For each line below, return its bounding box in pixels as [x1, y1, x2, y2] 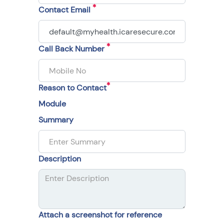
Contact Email [38, 4, 92, 15]
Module [38, 98, 66, 109]
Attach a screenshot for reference [38, 209, 162, 220]
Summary [38, 114, 73, 125]
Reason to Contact [38, 82, 106, 93]
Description [38, 153, 81, 164]
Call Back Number [38, 43, 106, 54]
